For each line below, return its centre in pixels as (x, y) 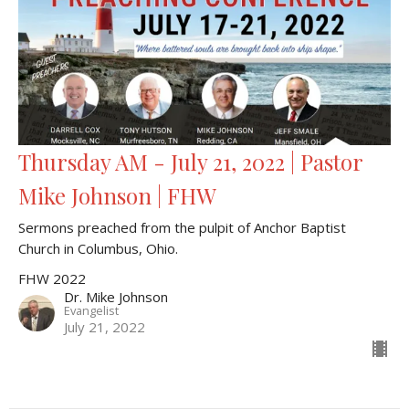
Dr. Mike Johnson (116, 296)
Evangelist (91, 310)
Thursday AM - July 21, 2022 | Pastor (190, 161)
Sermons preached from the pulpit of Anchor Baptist (182, 227)
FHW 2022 (52, 278)
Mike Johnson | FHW (117, 195)
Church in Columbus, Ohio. (98, 248)
